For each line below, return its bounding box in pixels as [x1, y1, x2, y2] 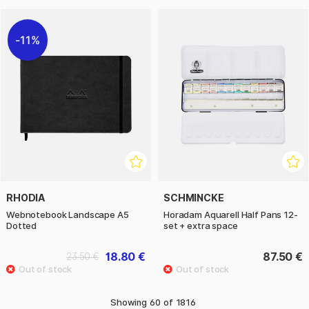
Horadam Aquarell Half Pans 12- [163, 209, 298, 221]
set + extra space [163, 220, 238, 232]
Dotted [6, 220, 37, 232]
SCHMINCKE [163, 192, 224, 204]
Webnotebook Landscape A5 [6, 209, 129, 221]
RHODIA [6, 192, 46, 204]
